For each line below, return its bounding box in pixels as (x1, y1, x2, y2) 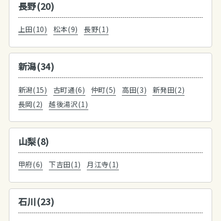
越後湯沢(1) (49, 98, 88, 109)
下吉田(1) (49, 159, 81, 170)
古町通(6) (53, 84, 85, 95)
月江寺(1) (87, 159, 119, 170)
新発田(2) (152, 84, 185, 95)
